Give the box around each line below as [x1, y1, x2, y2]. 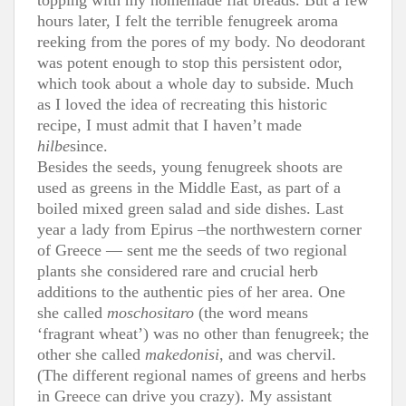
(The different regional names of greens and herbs [37, 365, 366, 384]
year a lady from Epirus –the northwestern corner [37, 219, 362, 238]
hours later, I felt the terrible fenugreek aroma [37, 11, 338, 30]
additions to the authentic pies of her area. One [37, 282, 345, 301]
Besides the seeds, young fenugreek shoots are [37, 157, 343, 176]
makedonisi [145, 344, 219, 363]
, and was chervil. [219, 344, 336, 363]
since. [70, 136, 108, 155]
